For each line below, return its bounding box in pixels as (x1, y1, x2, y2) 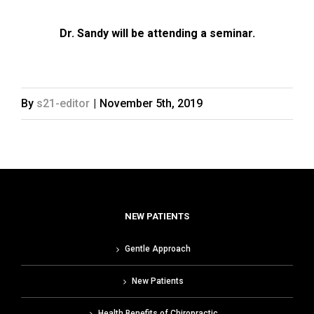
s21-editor (36, 97, 90, 111)
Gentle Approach (125, 244, 191, 254)
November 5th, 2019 (100, 97, 203, 111)
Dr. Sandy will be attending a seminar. (59, 27, 255, 41)
